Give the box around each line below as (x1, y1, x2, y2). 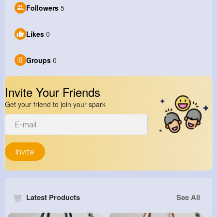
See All (176, 192, 200, 203)
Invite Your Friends (5, 83, 100, 101)
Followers (26, 3, 59, 13)
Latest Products (24, 192, 80, 203)
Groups (26, 55, 51, 65)
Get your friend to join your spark (5, 99, 106, 109)
